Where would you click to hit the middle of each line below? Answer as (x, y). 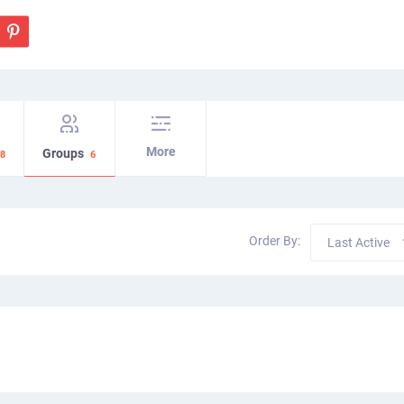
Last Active (358, 243)
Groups (64, 153)
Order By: (275, 241)
